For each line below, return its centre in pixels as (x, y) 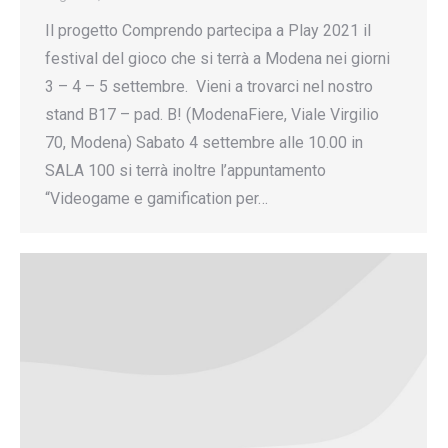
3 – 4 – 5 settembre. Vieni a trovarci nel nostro (209, 86)
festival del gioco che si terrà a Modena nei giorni (217, 58)
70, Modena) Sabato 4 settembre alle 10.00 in (204, 142)
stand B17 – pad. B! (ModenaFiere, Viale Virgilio (212, 114)
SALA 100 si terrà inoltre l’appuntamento (185, 170)
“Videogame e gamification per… (156, 198)
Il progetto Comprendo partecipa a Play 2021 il (208, 30)
